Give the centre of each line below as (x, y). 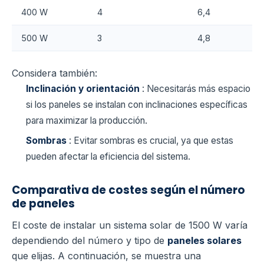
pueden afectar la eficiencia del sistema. (108, 156)
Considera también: (55, 73)
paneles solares (204, 241)
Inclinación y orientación (84, 89)
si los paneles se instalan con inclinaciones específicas (137, 105)
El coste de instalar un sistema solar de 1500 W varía (130, 225)
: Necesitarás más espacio (196, 89)
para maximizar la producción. (87, 121)
